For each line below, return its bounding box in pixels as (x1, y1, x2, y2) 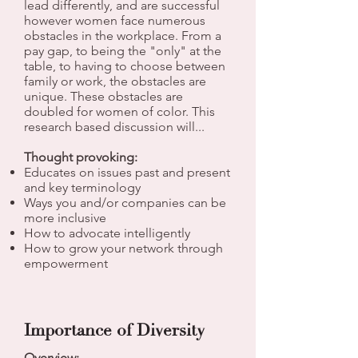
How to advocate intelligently (24, 225, 190, 241)
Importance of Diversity (24, 320, 205, 341)
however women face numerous (24, 13, 205, 28)
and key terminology (24, 180, 141, 195)
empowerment (24, 256, 108, 271)
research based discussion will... (24, 119, 205, 134)
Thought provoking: (24, 149, 137, 165)
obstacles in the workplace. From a (24, 28, 221, 43)
